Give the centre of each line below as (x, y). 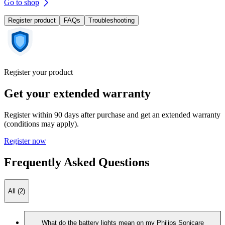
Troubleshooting (111, 21)
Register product (32, 21)
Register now (25, 141)
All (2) (17, 191)
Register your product (38, 72)
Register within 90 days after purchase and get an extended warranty (112, 115)
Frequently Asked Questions (77, 162)
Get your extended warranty (77, 93)
